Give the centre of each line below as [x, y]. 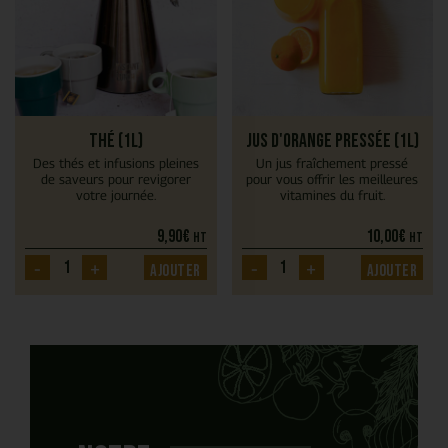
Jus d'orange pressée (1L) [332, 141]
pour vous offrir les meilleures [332, 179]
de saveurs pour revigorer [115, 179]
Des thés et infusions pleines [115, 163]
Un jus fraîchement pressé [332, 163]
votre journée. [115, 195]
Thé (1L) [115, 141]
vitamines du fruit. [332, 195]
